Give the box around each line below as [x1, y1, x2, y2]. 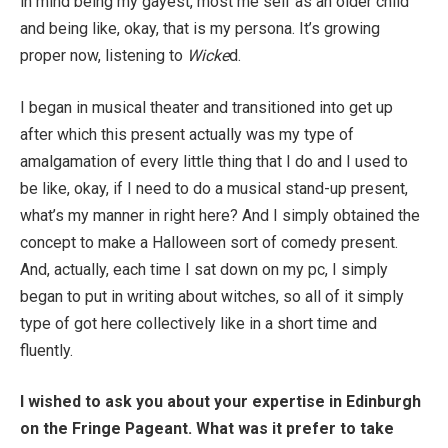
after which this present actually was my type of [20, 124, 354, 144]
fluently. [20, 340, 73, 360]
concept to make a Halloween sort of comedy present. [20, 232, 398, 252]
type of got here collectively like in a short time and [20, 313, 377, 333]
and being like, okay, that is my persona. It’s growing [20, 19, 380, 39]
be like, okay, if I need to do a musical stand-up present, [20, 178, 408, 198]
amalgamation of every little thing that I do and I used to [20, 151, 408, 171]
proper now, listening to [20, 46, 187, 66]
